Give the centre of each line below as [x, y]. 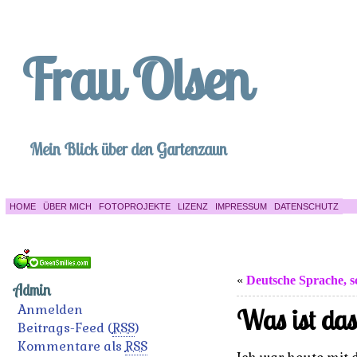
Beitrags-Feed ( [65, 328]
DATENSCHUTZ [306, 206]
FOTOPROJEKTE [134, 206]
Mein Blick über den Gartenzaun [128, 149]
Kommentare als [71, 346]
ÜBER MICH [67, 206]
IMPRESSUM [241, 206]
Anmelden [50, 310]
